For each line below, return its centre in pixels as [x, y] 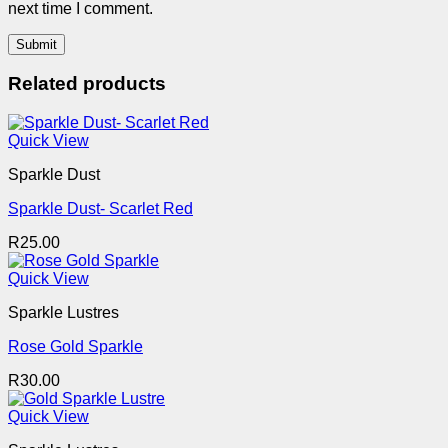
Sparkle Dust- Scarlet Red [100, 209]
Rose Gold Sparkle [75, 347]
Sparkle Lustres [63, 313]
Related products [87, 84]
